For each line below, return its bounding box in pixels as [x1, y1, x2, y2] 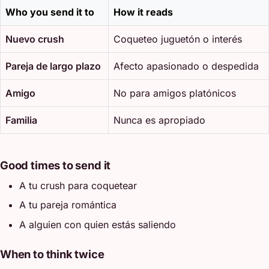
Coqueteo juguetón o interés [113, 32, 242, 45]
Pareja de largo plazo [5, 59, 101, 72]
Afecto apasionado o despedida [113, 59, 259, 72]
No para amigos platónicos [113, 86, 236, 99]
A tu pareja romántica [19, 199, 116, 211]
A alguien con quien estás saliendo [19, 218, 176, 231]
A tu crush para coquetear [19, 179, 137, 192]
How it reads [113, 5, 173, 18]
